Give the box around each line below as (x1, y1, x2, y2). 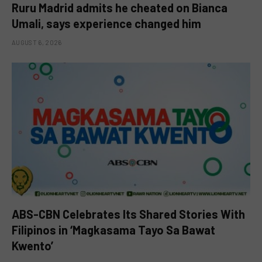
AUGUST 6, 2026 (12, 39, 62, 47)
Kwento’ (12, 238, 53, 253)
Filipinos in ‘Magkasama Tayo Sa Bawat (12, 222, 215, 237)
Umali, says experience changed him (12, 16, 201, 31)
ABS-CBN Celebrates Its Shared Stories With (12, 206, 245, 221)
